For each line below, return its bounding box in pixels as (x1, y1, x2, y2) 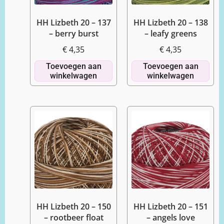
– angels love (146, 212, 195, 223)
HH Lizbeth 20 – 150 (36, 201, 111, 212)
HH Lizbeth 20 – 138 (133, 17, 208, 28)
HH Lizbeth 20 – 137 (36, 17, 111, 28)
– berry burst (48, 28, 98, 39)
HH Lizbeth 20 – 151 (133, 201, 208, 212)
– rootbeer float (43, 212, 103, 223)
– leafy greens (144, 28, 197, 39)
